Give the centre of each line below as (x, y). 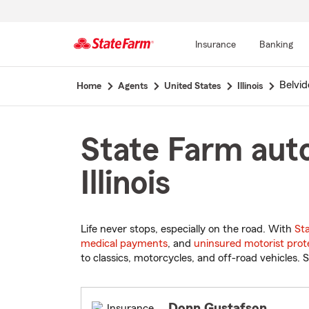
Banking (276, 45)
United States (192, 86)
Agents (132, 86)
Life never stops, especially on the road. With (188, 229)
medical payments (124, 244)
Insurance (215, 45)
